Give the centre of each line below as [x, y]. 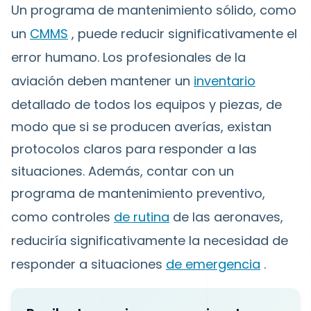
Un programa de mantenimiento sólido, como [154, 10]
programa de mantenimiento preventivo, [138, 193]
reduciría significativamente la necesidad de [150, 241]
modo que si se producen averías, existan [141, 127]
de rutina [142, 217]
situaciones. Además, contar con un [123, 171]
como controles [62, 217]
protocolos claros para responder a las [134, 149]
